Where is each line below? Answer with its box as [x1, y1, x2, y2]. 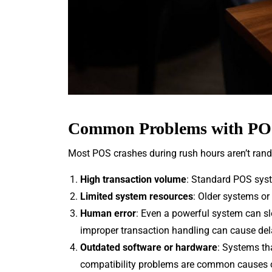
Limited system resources [80, 190, 193, 202]
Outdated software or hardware [80, 241, 217, 253]
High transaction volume [80, 173, 186, 185]
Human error [80, 207, 136, 219]
